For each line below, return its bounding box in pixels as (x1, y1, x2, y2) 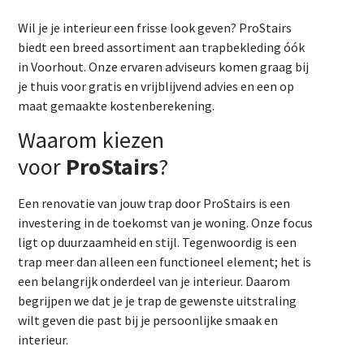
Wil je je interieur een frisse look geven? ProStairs (18, 19, 292, 36)
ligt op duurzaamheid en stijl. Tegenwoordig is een (18, 234, 297, 251)
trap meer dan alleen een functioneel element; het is (18, 253, 312, 271)
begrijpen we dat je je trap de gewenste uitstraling (18, 292, 297, 310)
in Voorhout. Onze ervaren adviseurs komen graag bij (18, 58, 310, 75)
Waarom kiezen (18, 125, 165, 155)
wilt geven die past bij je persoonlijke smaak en (18, 312, 279, 329)
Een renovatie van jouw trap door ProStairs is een (18, 195, 291, 212)
